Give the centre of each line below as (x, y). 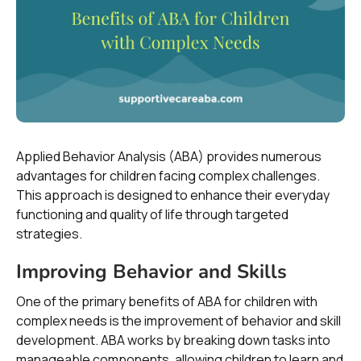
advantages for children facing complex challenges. (168, 175)
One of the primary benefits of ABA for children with (167, 301)
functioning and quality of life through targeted (152, 214)
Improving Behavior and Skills (151, 271)
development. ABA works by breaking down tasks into (173, 340)
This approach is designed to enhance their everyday (173, 195)
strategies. (49, 233)
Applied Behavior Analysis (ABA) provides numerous (169, 156)
